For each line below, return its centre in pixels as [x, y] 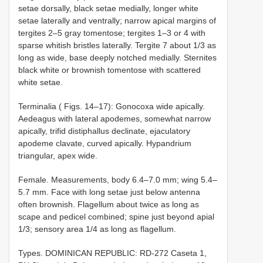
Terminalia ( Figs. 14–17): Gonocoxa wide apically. [112, 106]
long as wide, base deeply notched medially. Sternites [117, 57]
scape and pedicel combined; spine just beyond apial [116, 216]
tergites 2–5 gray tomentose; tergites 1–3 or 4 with [112, 33]
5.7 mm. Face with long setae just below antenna [109, 192]
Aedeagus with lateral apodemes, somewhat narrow [114, 118]
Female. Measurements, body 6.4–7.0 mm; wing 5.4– [118, 179]
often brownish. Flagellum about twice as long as [109, 204]
